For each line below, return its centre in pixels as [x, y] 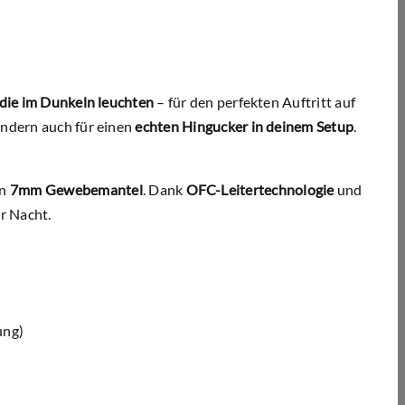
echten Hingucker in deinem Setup [245, 127]
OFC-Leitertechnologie [260, 190]
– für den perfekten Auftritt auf [255, 102]
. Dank [164, 190]
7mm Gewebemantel [76, 190]
